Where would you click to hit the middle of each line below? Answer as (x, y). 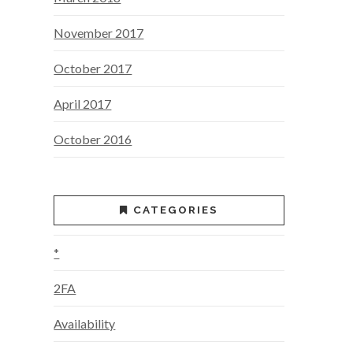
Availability (85, 324)
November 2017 (99, 33)
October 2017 (93, 69)
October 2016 (93, 139)
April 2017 (83, 104)
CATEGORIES (175, 210)
